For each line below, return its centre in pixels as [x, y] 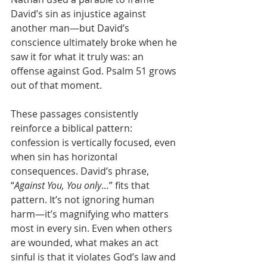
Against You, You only [58, 186]
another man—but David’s [71, 28]
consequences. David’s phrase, [81, 171]
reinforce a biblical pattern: [73, 128]
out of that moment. [56, 86]
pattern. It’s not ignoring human [84, 200]
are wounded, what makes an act [86, 243]
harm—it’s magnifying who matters [91, 214]
